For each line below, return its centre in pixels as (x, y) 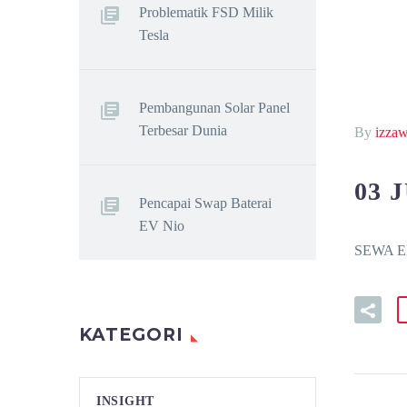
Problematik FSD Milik (206, 12)
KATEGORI (131, 335)
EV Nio (162, 226)
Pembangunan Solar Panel (214, 108)
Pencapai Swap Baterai (205, 203)
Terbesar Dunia (183, 130)
